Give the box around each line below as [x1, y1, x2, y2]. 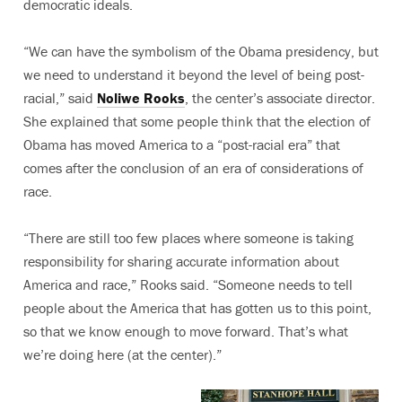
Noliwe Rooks [97, 88, 185, 107]
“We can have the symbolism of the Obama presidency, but [23, 41, 379, 60]
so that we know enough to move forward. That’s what [23, 321, 348, 340]
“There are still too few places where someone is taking [23, 228, 354, 247]
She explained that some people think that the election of [23, 111, 371, 130]
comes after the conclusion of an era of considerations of [23, 158, 363, 177]
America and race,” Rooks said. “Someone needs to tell [23, 275, 353, 293]
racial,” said [23, 88, 97, 107]
